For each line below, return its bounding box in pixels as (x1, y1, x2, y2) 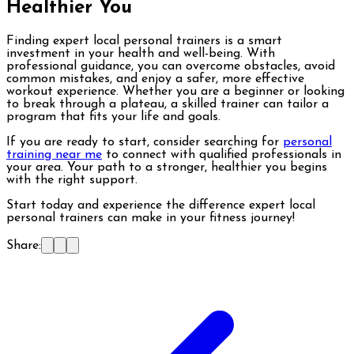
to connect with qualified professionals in (102, 148, 341, 161)
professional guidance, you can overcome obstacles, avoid (6, 59, 335, 73)
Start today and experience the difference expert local (6, 198, 315, 212)
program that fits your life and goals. (6, 110, 220, 123)
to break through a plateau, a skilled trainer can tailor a (6, 97, 329, 111)
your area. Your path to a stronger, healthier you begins (6, 160, 327, 174)
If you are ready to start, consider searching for (6, 135, 283, 149)
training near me (6, 148, 102, 161)
